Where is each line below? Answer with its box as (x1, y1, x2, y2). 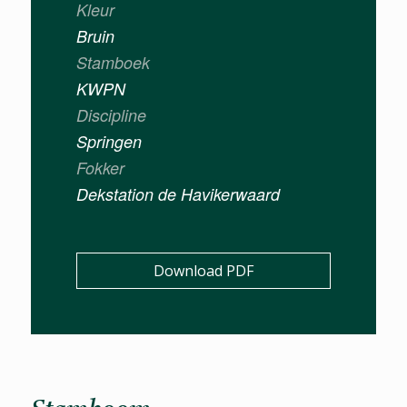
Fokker (75, 156, 124, 180)
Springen (75, 130, 142, 154)
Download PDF (153, 261, 253, 282)
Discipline (75, 104, 146, 127)
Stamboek (75, 51, 150, 74)
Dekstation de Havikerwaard (75, 183, 280, 206)
